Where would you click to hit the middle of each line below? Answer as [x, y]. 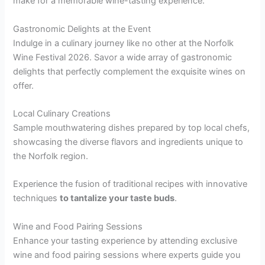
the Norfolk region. [51, 156]
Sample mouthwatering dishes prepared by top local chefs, [132, 127]
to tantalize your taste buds [117, 198]
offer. [24, 85]
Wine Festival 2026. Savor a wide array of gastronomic [123, 57]
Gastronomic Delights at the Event [82, 29]
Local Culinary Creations [62, 113]
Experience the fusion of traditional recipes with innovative [130, 184]
